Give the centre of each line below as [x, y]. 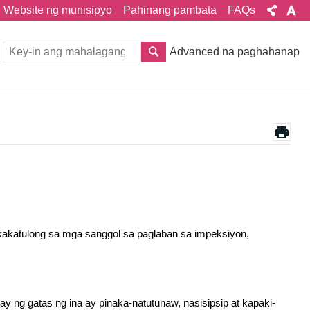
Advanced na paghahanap [235, 52]
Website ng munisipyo [58, 10]
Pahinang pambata [170, 10]
